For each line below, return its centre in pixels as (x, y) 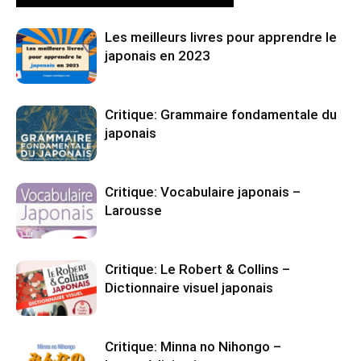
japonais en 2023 (158, 56)
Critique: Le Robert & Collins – (197, 270)
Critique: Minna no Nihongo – (193, 347)
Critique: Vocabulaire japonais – (203, 192)
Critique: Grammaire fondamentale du (221, 115)
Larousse (133, 211)
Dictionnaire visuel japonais (189, 288)
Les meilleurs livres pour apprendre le (221, 37)
